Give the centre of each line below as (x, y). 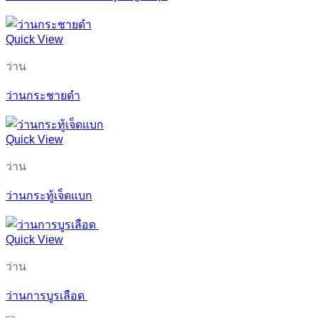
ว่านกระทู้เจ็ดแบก (49, 195)
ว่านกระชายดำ (43, 95)
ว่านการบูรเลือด (46, 295)
